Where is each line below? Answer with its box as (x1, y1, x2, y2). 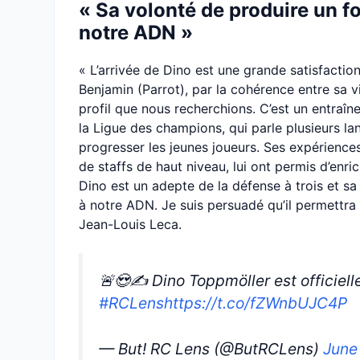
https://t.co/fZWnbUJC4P (164, 293, 347, 313)
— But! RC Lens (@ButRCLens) (99, 338, 323, 358)
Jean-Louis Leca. (79, 216, 182, 232)
